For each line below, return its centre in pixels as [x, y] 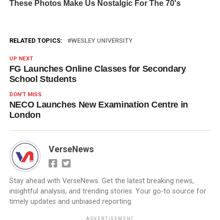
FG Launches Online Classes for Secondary [97, 69]
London [25, 115]
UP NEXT [21, 59]
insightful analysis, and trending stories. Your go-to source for [108, 192]
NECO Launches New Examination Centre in [98, 105]
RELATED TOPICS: [36, 41]
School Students [43, 79]
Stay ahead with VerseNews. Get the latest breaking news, [101, 181]
